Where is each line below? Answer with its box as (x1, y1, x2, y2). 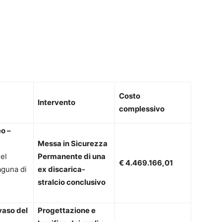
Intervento (38, 98, 75, 108)
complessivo (119, 104, 165, 114)
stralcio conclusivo (38, 177, 106, 187)
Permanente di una (38, 152, 106, 162)
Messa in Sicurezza (38, 139, 108, 149)
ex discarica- (38, 165, 85, 174)
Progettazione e (38, 206, 96, 216)
